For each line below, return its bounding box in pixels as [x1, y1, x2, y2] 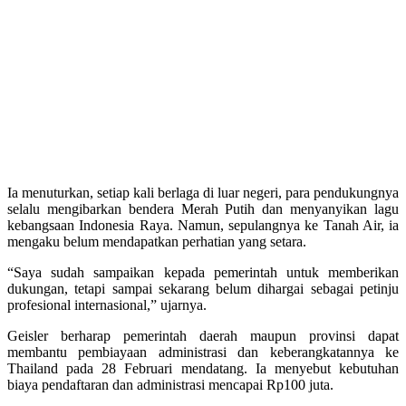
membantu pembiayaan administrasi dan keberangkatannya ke [7, 343, 399, 360]
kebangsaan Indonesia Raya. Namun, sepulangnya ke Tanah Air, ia [7, 217, 399, 233]
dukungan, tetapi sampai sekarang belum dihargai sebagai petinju [7, 280, 399, 296]
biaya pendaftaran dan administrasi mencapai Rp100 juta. [7, 376, 333, 392]
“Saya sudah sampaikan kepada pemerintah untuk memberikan [7, 264, 399, 280]
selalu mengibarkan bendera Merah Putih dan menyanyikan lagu [7, 200, 399, 217]
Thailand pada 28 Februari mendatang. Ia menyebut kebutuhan [7, 360, 399, 376]
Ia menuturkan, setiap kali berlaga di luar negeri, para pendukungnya [7, 184, 399, 200]
